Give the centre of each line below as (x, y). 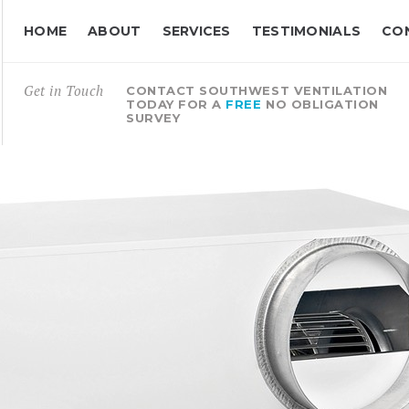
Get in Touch (64, 90)
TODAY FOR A (176, 104)
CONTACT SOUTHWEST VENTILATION (257, 90)
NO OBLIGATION (320, 104)
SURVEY (153, 118)
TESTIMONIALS (306, 31)
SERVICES (196, 31)
